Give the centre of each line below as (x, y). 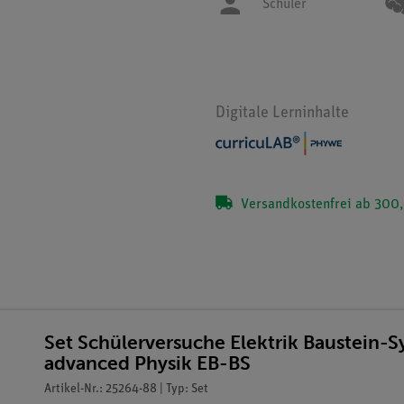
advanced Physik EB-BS (147, 363)
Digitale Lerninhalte (282, 114)
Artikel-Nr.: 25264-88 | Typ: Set (126, 390)
